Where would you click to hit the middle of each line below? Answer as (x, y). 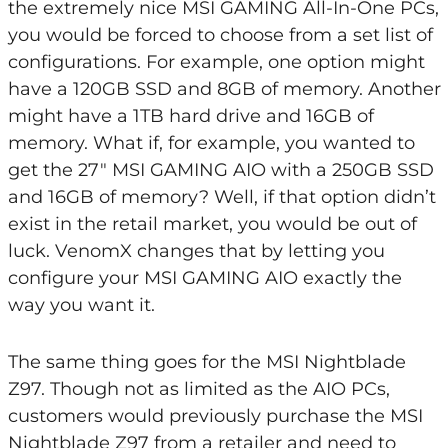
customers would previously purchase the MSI (215, 416)
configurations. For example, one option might (216, 62)
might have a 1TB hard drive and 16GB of (190, 116)
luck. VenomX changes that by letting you (196, 251)
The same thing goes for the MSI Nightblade (206, 362)
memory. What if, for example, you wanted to (211, 143)
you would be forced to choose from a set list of (220, 35)
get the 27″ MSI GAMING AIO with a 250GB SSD (220, 170)
